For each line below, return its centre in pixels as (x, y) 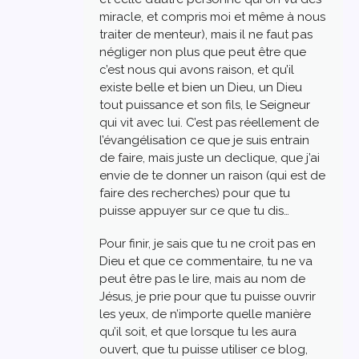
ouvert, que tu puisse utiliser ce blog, (204, 350)
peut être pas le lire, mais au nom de (202, 279)
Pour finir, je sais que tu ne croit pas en (208, 244)
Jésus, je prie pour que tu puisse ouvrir (208, 297)
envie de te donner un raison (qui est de (212, 175)
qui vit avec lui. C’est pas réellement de (209, 122)
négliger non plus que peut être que (203, 52)
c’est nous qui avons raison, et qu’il (197, 69)
